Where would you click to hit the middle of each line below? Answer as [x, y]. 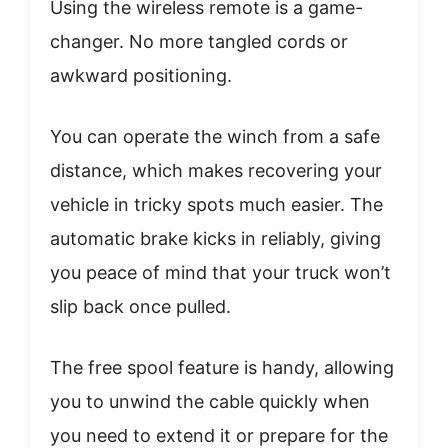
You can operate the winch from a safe [215, 137]
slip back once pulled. [140, 307]
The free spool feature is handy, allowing [222, 368]
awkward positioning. [141, 76]
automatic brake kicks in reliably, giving [215, 239]
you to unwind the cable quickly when [210, 402]
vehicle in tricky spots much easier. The [216, 205]
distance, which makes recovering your [216, 171]
